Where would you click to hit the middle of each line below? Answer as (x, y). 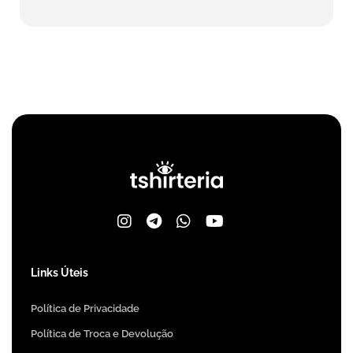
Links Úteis (59, 272)
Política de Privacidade (85, 308)
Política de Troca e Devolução (102, 333)
